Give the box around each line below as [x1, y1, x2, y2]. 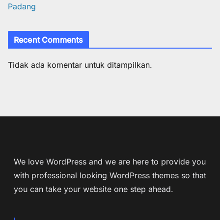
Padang [8, 1, 36, 11]
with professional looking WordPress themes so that [14, 170, 206, 180]
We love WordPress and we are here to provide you [14, 157, 206, 166]
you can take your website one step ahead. [14, 184, 173, 194]
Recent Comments [14, 34, 83, 45]
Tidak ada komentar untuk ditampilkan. [8, 59, 152, 70]
